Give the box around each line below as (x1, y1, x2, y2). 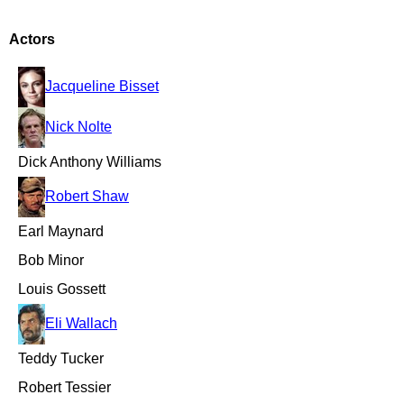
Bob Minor (18, 252, 84, 268)
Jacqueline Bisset (45, 78, 159, 94)
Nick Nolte (45, 118, 112, 134)
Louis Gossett (18, 281, 106, 297)
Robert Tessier (18, 380, 111, 395)
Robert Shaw (45, 188, 129, 204)
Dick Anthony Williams (18, 154, 161, 170)
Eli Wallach (45, 315, 117, 331)
